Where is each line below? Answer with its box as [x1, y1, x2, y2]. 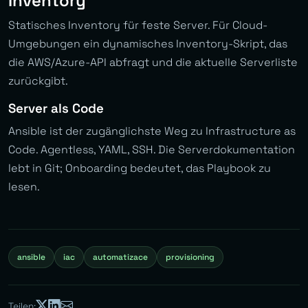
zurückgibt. [8, 74, 68, 89]
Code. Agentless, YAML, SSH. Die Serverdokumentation [8, 142, 295, 157]
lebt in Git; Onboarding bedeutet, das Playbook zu [8, 161, 271, 176]
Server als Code [8, 100, 104, 117]
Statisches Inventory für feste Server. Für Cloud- [8, 18, 267, 33]
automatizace [93, 252, 148, 263]
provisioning [166, 252, 214, 263]
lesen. [8, 179, 40, 195]
